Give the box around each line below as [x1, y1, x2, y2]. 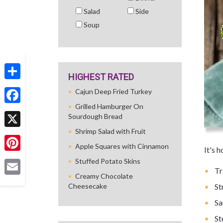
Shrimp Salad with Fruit [75, 127, 146, 135]
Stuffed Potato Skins [75, 157, 140, 165]
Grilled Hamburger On [75, 102, 143, 111]
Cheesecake [68, 182, 107, 190]
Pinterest [4, 154, 34, 163]
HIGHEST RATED [68, 72, 134, 82]
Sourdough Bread [68, 112, 122, 120]
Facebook [4, 106, 34, 115]
